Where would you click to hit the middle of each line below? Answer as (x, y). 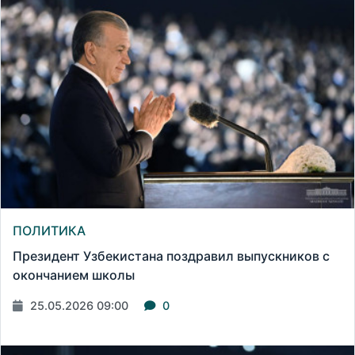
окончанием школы (74, 275)
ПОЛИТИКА (49, 231)
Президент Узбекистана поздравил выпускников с (171, 256)
